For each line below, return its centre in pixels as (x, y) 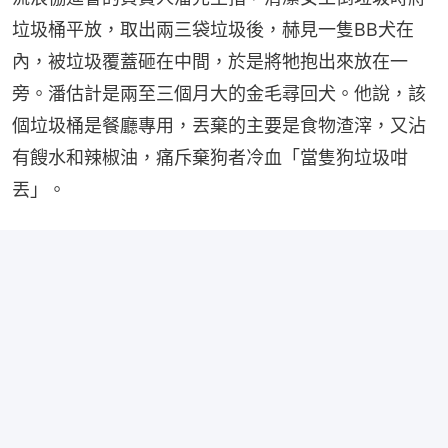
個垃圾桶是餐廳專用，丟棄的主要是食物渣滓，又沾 (219, 125)
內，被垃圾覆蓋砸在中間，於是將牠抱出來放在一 (210, 61)
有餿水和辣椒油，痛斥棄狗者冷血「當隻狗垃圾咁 (210, 157)
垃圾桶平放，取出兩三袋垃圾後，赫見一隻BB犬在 (213, 29)
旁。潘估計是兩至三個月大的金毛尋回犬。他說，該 (219, 93)
